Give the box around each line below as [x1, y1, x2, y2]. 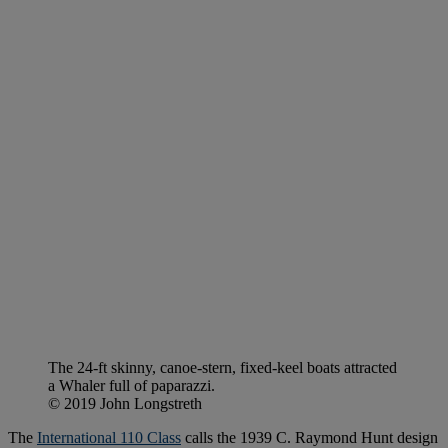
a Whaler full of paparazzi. [48, 376, 215, 394]
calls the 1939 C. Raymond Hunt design [181, 428, 438, 446]
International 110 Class [37, 428, 181, 446]
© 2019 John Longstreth [48, 394, 202, 412]
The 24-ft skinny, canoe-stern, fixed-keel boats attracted [48, 358, 397, 376]
